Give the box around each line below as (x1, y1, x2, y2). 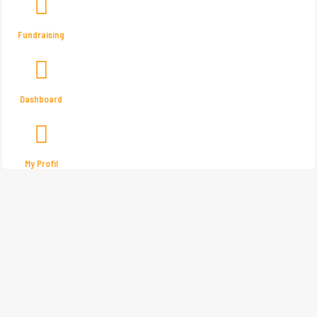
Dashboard (20, 93, 63, 105)
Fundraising (18, 29, 65, 40)
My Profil (24, 158, 58, 169)
